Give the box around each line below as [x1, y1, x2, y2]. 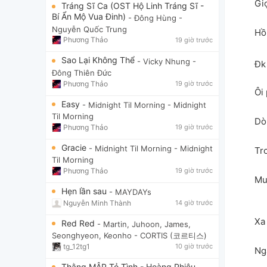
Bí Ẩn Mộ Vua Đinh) [52, 11, 128, 22]
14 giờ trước [175, 198, 213, 207]
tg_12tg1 [63, 241, 90, 251]
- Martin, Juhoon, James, [97, 219, 191, 229]
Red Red [61, 218, 97, 228]
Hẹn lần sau [61, 185, 109, 196]
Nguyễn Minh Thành [63, 198, 131, 207]
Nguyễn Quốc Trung [52, 24, 127, 34]
